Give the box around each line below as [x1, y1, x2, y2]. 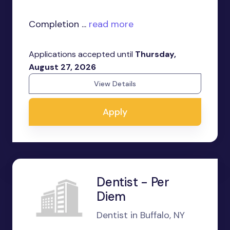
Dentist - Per [97, 174, 169, 190]
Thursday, [135, 49, 176, 60]
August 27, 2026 [29, 62, 96, 73]
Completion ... [29, 18, 86, 31]
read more [86, 18, 133, 31]
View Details [94, 79, 136, 89]
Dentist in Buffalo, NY [97, 209, 185, 222]
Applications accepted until [29, 49, 135, 60]
